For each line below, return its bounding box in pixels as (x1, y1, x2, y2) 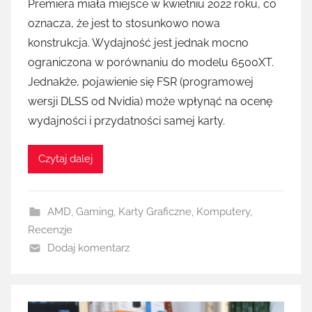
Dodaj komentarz (47, 241, 130, 254)
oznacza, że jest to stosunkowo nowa (28, 16, 220, 30)
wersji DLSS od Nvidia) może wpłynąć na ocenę (28, 94, 272, 108)
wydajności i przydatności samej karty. (28, 114, 225, 127)
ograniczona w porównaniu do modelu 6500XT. (28, 55, 274, 69)
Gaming (75, 205, 114, 218)
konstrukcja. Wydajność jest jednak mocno (28, 36, 249, 49)
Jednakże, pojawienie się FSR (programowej (28, 75, 253, 88)
